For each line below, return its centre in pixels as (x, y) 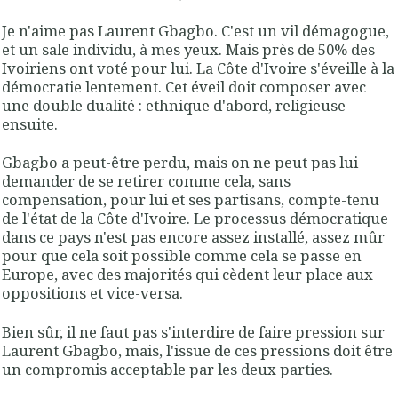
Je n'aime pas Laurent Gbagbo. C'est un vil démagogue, (195, 31)
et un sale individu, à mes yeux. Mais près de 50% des (188, 50)
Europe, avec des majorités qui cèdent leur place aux (187, 275)
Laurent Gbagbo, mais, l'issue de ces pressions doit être (197, 350)
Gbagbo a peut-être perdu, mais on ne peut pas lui (180, 163)
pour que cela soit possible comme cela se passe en (182, 256)
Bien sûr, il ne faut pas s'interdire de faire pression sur (193, 331)
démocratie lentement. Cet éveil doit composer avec (184, 87)
